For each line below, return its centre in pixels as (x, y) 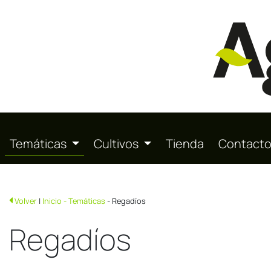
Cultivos (118, 143)
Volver (26, 201)
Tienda (185, 143)
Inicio (52, 201)
